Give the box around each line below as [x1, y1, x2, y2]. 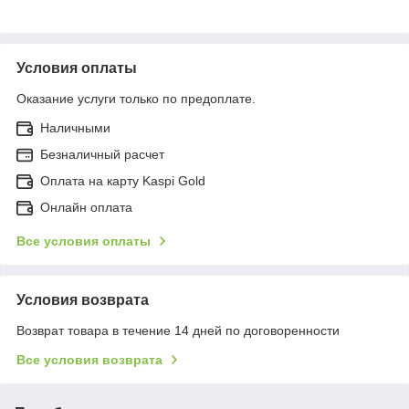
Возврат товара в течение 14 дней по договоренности [16, 322, 340, 338]
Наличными [40, 120, 110, 135]
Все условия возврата [16, 351, 163, 367]
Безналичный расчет [40, 146, 164, 162]
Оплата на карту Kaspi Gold [40, 173, 205, 188]
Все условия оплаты [16, 233, 151, 248]
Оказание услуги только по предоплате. [16, 90, 256, 106]
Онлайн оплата [40, 199, 132, 215]
